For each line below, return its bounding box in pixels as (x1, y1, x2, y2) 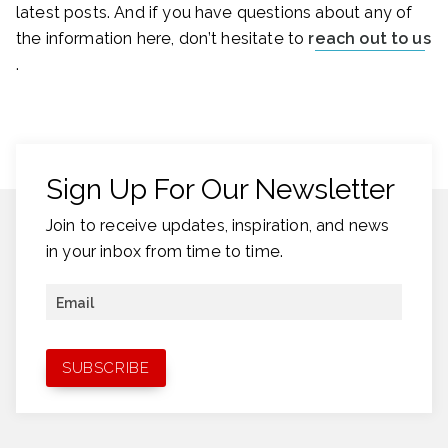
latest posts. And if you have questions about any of (16, 3, 413, 23)
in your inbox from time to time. (46, 241, 284, 261)
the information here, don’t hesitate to (16, 29, 309, 49)
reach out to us (308, 29, 431, 49)
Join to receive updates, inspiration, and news (46, 215, 390, 235)
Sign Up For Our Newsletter (46, 173, 395, 207)
